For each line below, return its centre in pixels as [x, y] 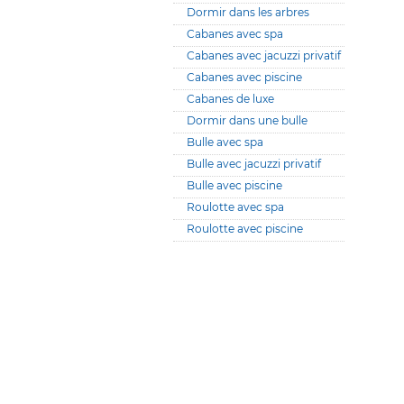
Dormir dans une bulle [247, 120]
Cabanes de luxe [230, 99]
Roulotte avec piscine [245, 229]
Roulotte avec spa [235, 207]
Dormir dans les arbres [248, 12]
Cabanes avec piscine [244, 77]
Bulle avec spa [225, 142]
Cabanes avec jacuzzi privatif [264, 55]
